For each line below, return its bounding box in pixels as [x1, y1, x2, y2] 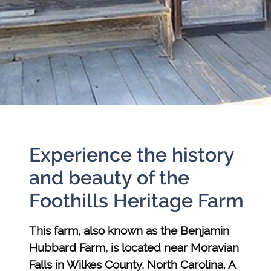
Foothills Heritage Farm [29, 189, 244, 212]
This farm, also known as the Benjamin [29, 224, 229, 238]
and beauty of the [29, 166, 189, 189]
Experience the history [29, 143, 235, 166]
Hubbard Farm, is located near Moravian [29, 241, 239, 255]
